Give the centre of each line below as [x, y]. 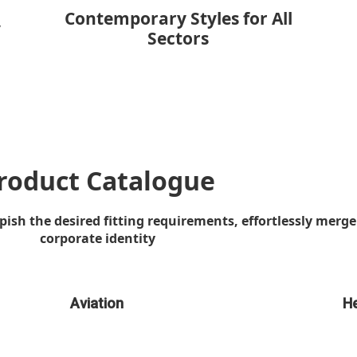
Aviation [97, 304]
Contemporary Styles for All [178, 19]
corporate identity [97, 239]
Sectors [178, 39]
